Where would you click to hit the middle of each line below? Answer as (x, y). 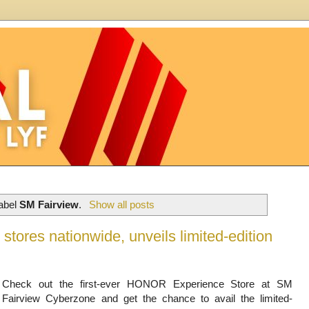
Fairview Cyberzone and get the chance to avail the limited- (147, 298)
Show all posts (121, 204)
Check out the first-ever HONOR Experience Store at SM (147, 283)
